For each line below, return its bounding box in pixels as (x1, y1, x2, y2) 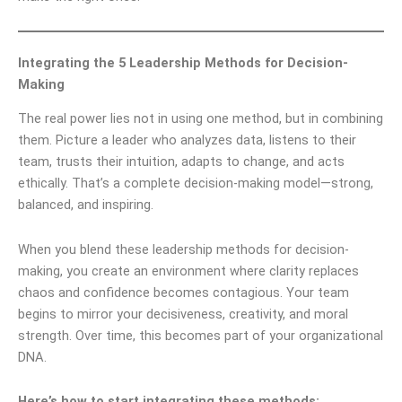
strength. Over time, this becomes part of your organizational (18, 327, 383, 344)
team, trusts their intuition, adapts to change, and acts (18, 153, 345, 170)
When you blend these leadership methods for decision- (18, 240, 349, 258)
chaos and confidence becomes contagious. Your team (18, 284, 349, 301)
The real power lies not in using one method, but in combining (18, 110, 383, 127)
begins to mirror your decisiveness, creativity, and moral (18, 305, 348, 322)
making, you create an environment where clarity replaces (18, 262, 359, 279)
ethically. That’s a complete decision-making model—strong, (18, 175, 373, 192)
